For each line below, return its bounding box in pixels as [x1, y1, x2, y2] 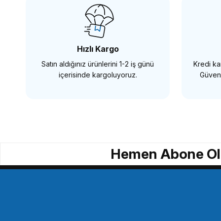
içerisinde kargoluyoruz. [58, 70, 137, 79]
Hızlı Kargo [76, 43, 119, 54]
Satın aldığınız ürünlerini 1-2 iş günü [41, 59, 154, 68]
